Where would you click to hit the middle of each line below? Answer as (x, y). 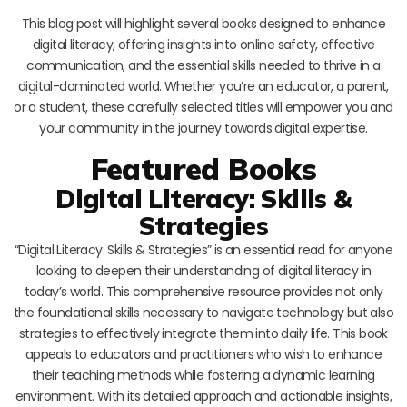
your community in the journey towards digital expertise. (203, 128)
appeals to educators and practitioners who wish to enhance (203, 354)
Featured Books (203, 168)
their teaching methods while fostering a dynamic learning (203, 375)
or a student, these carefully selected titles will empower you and (203, 107)
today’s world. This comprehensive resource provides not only (203, 291)
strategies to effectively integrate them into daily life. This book (203, 333)
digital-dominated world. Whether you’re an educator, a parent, (203, 86)
